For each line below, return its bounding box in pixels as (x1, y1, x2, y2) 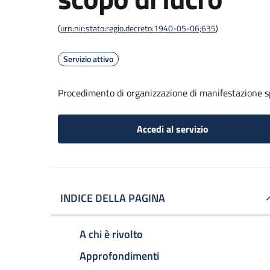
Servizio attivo (63, 52, 113, 65)
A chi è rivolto (80, 225, 143, 242)
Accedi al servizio (136, 122, 209, 136)
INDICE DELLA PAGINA (60, 190, 165, 206)
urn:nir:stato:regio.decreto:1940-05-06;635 (60, 22, 216, 34)
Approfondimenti (80, 247, 159, 264)
